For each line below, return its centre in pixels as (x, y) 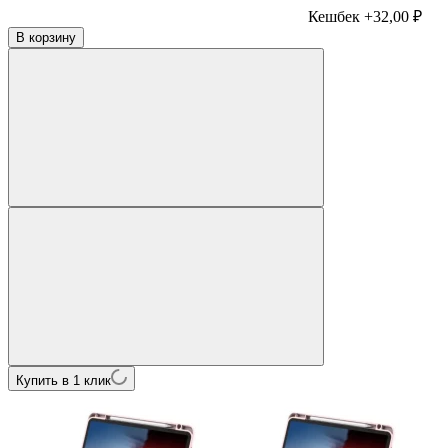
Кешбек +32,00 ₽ (365, 16)
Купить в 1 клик (63, 380)
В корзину (46, 37)
